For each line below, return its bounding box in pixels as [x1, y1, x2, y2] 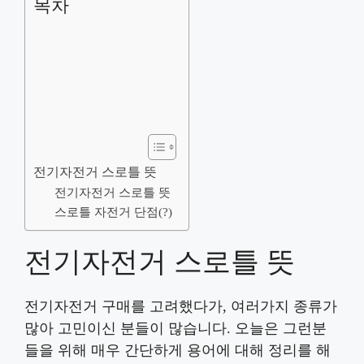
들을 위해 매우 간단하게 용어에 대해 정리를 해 [24, 342, 331, 358]
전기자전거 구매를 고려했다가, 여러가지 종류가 [24, 298, 337, 314]
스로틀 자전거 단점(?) [54, 206, 172, 219]
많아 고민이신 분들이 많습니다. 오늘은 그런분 [24, 320, 327, 336]
